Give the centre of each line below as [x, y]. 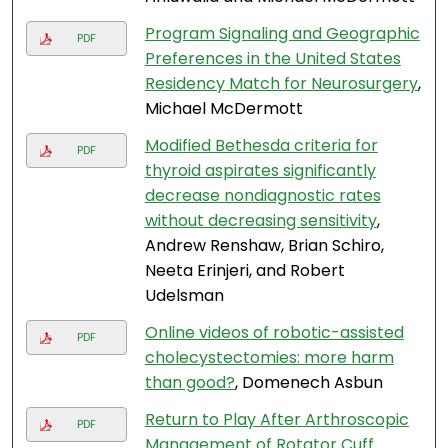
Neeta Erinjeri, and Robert [244, 271]
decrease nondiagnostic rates [262, 196]
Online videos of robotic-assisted [274, 333]
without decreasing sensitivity [260, 221]
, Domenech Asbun [308, 383]
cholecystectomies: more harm [269, 358]
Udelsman [184, 296]
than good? [189, 383]
